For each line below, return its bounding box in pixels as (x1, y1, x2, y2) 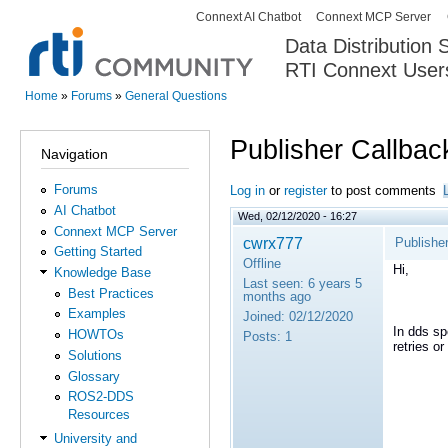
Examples (67, 306, 126, 322)
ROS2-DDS (67, 389, 134, 405)
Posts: (243, 328, 281, 344)
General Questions (125, 89, 227, 104)
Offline (243, 255, 281, 271)
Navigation (41, 145, 108, 162)
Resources (67, 407, 130, 423)
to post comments (327, 182, 436, 198)
